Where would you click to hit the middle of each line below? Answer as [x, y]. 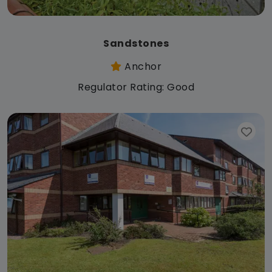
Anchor [141, 66]
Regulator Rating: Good [136, 87]
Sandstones [136, 43]
